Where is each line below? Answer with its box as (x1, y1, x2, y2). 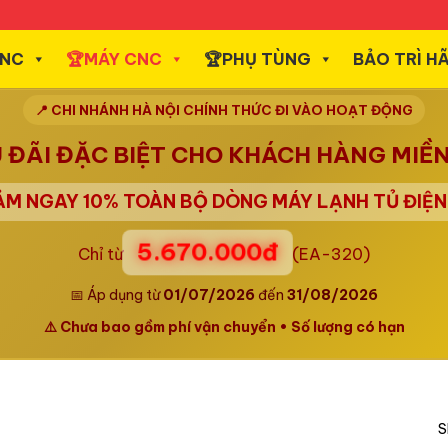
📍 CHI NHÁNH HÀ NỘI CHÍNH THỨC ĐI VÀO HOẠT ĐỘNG (35, 102, 413, 118)
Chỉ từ (78, 244, 127, 264)
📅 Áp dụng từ (70, 286, 163, 304)
